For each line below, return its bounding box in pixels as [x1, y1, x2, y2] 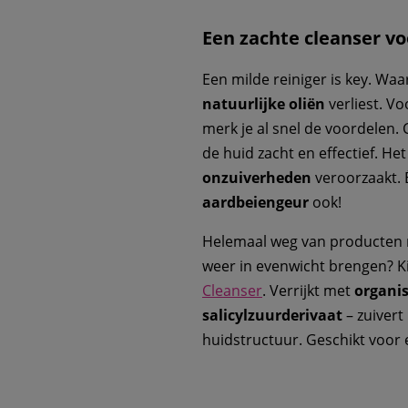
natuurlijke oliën [202, 94, 325, 115]
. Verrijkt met [262, 280, 354, 301]
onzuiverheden [202, 168, 311, 189]
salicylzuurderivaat [202, 305, 342, 326]
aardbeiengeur [202, 192, 309, 213]
